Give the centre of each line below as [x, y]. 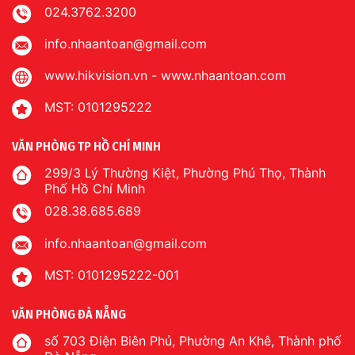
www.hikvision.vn [96, 76]
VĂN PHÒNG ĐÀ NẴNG [69, 314]
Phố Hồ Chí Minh [95, 189]
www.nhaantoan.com [223, 76]
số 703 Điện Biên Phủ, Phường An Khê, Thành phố [193, 340]
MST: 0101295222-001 [112, 275]
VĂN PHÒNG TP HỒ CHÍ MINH [86, 147]
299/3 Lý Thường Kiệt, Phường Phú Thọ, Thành [185, 173]
